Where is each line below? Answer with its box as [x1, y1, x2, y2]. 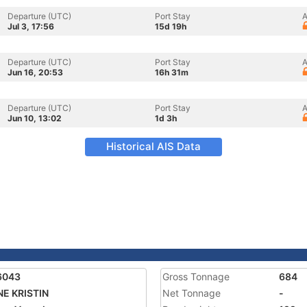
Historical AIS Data [106, 140, 201, 153]
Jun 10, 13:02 [8, 113, 62, 123]
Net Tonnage [162, 287, 221, 299]
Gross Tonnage [162, 271, 230, 282]
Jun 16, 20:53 [8, 67, 63, 77]
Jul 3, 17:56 [8, 21, 54, 32]
